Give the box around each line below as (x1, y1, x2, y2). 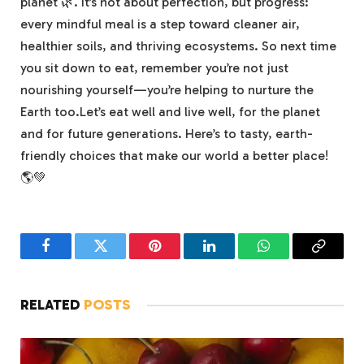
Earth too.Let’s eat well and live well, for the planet (20, 103, 320, 119)
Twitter (99, 250, 141, 266)
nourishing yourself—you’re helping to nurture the (20, 81, 314, 97)
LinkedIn (208, 250, 262, 266)
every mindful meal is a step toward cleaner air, (20, 15, 300, 32)
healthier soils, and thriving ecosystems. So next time (20, 37, 336, 54)
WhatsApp (262, 250, 325, 266)
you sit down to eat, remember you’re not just (20, 59, 288, 76)
